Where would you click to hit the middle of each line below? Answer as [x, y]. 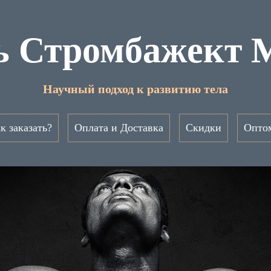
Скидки [203, 128]
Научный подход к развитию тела [135, 89]
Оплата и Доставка [119, 128]
